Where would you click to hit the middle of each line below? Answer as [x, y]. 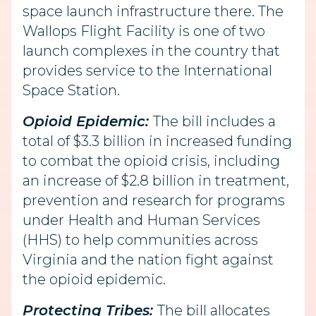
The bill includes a [214, 121]
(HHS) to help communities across [140, 240]
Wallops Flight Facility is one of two [144, 31]
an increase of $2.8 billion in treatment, [156, 181]
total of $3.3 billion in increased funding [157, 141]
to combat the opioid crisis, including [151, 161]
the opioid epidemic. [94, 279]
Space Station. [71, 90]
